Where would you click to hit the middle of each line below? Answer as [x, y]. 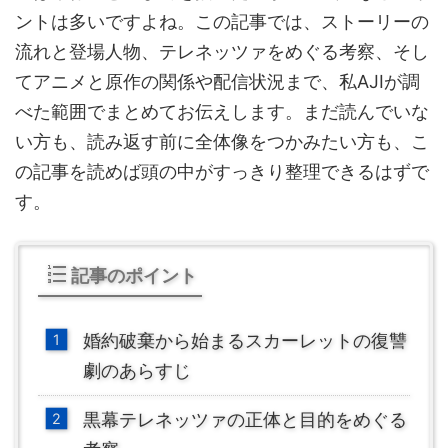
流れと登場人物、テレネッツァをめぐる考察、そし [222, 51]
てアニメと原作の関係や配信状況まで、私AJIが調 [217, 81]
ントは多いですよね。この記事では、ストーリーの [222, 21]
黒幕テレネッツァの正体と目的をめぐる [245, 419]
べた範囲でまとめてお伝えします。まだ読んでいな [222, 111]
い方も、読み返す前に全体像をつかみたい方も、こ [222, 141]
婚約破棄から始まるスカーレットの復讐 [245, 340]
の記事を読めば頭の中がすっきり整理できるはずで [222, 171]
